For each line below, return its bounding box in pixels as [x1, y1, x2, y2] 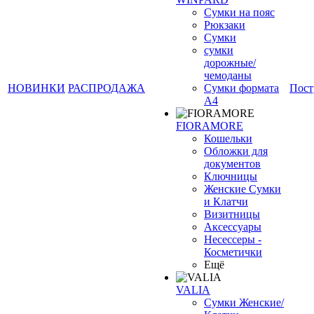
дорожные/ [204, 57, 256, 69]
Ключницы [204, 170, 257, 182]
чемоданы [204, 69, 252, 81]
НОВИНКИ [8, 82, 65, 94]
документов [204, 158, 261, 170]
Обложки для [204, 145, 268, 157]
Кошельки [204, 132, 252, 144]
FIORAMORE [176, 120, 243, 132]
